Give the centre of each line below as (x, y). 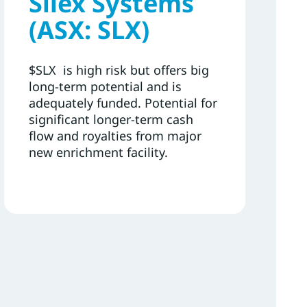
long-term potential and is (105, 86)
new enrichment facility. (98, 152)
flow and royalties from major (115, 135)
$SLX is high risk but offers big (119, 70)
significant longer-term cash (111, 119)
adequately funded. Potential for (123, 102)
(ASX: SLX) (89, 29)
